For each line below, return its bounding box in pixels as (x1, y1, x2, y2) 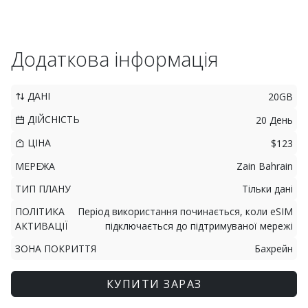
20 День (256, 113, 293, 126)
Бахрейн (254, 242, 293, 255)
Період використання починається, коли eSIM (78, 205, 293, 218)
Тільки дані (242, 182, 293, 195)
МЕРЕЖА (15, 159, 55, 173)
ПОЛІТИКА (15, 205, 65, 218)
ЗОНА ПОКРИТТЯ (15, 242, 96, 255)
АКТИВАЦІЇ (15, 219, 67, 232)
